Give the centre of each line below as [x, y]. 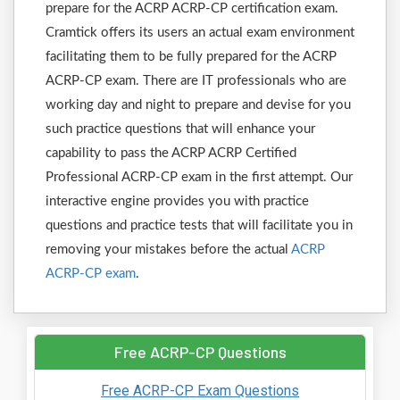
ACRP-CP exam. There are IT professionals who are [196, 81]
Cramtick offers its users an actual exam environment [200, 33]
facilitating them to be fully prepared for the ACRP [191, 57]
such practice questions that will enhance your [180, 129]
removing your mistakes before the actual [168, 250]
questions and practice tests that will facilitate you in [199, 225]
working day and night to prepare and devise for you [198, 105]
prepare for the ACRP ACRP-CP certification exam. [192, 8]
